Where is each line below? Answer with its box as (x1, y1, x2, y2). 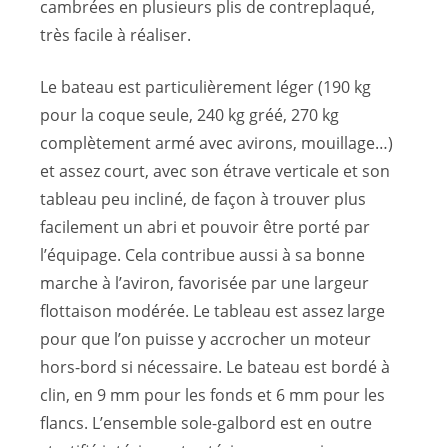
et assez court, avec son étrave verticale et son (40, 160, 390, 183)
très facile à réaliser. (40, 24, 191, 47)
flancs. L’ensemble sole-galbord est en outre (40, 412, 372, 435)
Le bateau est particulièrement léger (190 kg (40, 76, 371, 99)
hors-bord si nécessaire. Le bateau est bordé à (40, 356, 390, 379)
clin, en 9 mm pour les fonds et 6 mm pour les (40, 384, 385, 407)
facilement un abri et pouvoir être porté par (40, 216, 370, 239)
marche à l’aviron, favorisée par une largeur (40, 272, 369, 295)
